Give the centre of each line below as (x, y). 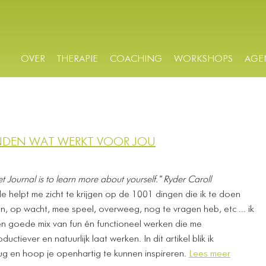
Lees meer (210, 254)
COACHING (136, 59)
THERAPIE (77, 59)
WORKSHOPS (203, 59)
